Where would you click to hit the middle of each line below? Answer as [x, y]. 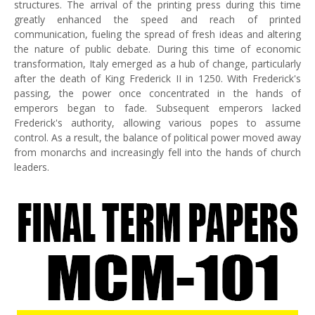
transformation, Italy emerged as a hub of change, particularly [157, 64]
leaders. [32, 167]
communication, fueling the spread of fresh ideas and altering [157, 34]
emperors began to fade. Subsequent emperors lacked [157, 108]
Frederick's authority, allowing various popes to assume [157, 123]
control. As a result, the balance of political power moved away [157, 137]
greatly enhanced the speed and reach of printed [157, 19]
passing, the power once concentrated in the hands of [157, 93]
